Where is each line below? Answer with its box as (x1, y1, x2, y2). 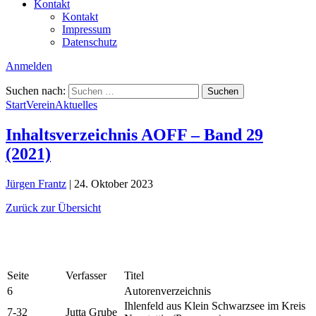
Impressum (62, 23, 111, 35)
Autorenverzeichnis (124, 284, 211, 297)
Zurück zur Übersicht (6, 201, 101, 214)
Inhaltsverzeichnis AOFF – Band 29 (6, 125, 263, 144)
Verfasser (66, 269, 107, 281)
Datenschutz (62, 35, 117, 48)
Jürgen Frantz (6, 177, 66, 190)
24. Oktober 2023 (74, 177, 153, 190)
